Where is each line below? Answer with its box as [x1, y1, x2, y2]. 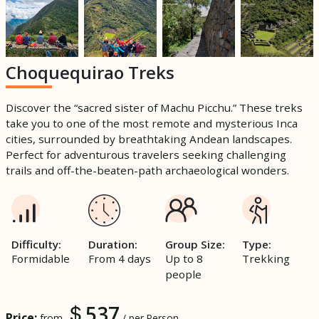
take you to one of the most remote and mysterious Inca [6, 115, 298, 130]
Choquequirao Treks [6, 60, 174, 84]
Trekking [242, 251, 290, 266]
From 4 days [88, 251, 151, 266]
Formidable [11, 251, 70, 266]
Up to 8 [165, 251, 203, 266]
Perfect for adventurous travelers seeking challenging [6, 147, 286, 162]
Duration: [88, 236, 137, 251]
